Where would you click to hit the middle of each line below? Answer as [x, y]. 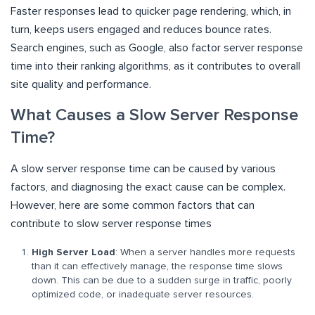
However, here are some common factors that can [133, 206]
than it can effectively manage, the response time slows [157, 267]
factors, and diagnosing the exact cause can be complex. [148, 187]
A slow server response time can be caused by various [143, 169]
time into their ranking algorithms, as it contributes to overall [155, 66]
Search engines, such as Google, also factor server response [157, 48]
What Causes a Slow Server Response [154, 116]
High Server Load [73, 253]
